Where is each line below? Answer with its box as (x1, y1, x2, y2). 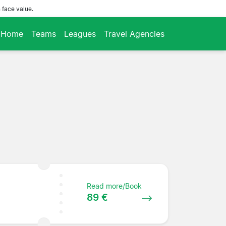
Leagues (64, 28, 96, 39)
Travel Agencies (104, 28, 164, 39)
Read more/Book (87, 181, 142, 190)
